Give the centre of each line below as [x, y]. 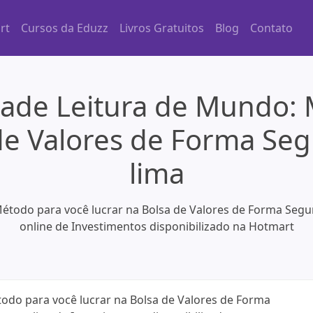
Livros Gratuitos [162, 28]
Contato [271, 28]
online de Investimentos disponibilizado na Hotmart [156, 227]
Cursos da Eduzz [65, 28]
